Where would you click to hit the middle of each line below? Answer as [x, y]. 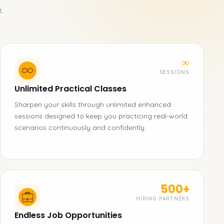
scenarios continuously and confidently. [80, 127]
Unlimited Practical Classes [70, 89]
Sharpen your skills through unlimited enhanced [93, 104]
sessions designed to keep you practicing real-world [101, 116]
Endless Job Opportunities [68, 215]
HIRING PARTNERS [163, 199]
